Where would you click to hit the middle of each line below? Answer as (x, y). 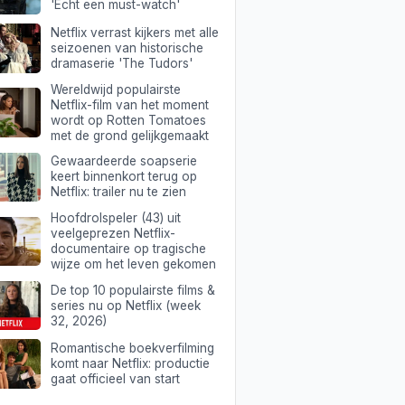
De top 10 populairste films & (132, 290)
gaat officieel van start (115, 379)
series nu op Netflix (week (125, 305)
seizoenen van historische (127, 47)
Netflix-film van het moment (129, 104)
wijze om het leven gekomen (133, 264)
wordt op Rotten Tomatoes (128, 120)
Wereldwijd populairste (115, 89)
